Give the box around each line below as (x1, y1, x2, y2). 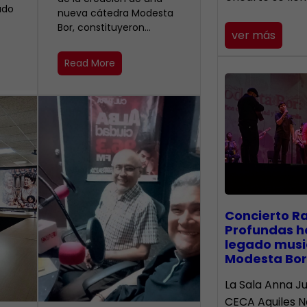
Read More (64, 56, 116, 70)
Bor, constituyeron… (58, 20, 151, 34)
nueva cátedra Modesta (58, 5, 174, 20)
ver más (231, 27, 275, 43)
